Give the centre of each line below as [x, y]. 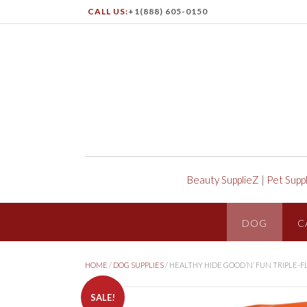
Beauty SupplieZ [223, 180]
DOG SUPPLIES [138, 265]
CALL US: [108, 11]
